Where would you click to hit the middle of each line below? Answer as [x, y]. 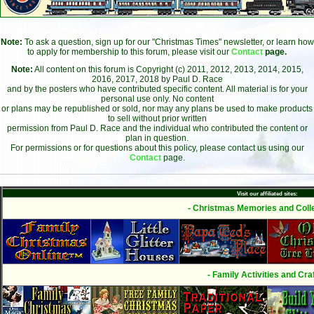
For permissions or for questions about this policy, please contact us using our [157, 148]
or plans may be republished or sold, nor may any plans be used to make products [157, 108]
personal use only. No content [157, 98]
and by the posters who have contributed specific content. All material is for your [157, 89]
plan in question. [157, 138]
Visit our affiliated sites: [267, 193]
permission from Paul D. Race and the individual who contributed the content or [157, 128]
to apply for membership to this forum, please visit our [129, 52]
